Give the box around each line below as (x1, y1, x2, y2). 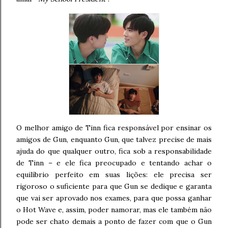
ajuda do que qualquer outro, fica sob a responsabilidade (16, 146, 212, 156)
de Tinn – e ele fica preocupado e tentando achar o (16, 158, 212, 167)
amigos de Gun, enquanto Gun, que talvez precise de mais (16, 134, 212, 144)
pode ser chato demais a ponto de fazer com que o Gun (16, 216, 212, 226)
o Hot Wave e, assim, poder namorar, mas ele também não (16, 205, 212, 214)
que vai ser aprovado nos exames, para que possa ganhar (16, 193, 212, 203)
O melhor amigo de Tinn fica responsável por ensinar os (16, 123, 212, 132)
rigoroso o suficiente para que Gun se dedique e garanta (16, 181, 212, 191)
